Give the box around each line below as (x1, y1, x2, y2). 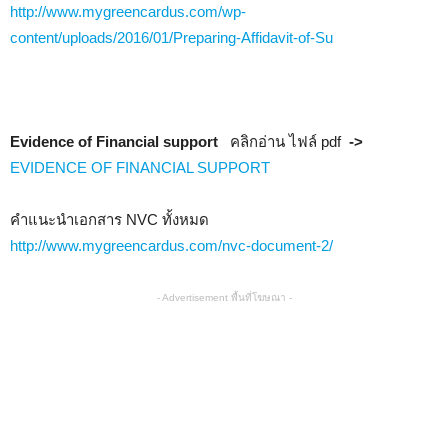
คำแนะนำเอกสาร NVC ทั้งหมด (10, 211, 213, 228)
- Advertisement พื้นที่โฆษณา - (156, 292, 292, 303)
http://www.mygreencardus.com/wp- (10, 3, 246, 20)
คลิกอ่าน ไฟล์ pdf (230, 133, 341, 150)
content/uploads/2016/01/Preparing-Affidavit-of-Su (10, 29, 333, 46)
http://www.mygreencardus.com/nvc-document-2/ (10, 237, 333, 254)
